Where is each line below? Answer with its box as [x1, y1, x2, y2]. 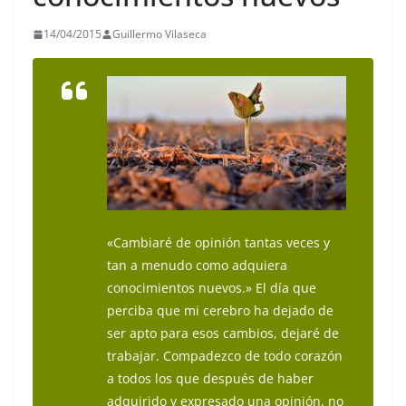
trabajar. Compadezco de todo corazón [107, 347, 343, 365]
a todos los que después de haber [107, 370, 314, 388]
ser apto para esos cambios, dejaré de [107, 324, 339, 343]
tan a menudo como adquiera [107, 256, 287, 275]
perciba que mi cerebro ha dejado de [107, 302, 333, 320]
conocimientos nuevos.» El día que [107, 279, 316, 297]
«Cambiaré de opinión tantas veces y [107, 234, 330, 252]
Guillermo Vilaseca [112, 26, 207, 42]
